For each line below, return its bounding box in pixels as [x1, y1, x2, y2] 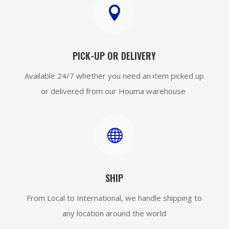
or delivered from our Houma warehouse [41, 86, 188, 97]
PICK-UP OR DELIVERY [73, 49, 156, 63]
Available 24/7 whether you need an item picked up [25, 71, 204, 81]
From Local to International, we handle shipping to [27, 193, 202, 203]
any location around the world [62, 208, 167, 219]
